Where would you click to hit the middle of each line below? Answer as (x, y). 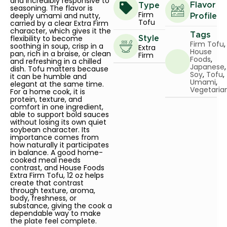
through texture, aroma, (53, 191)
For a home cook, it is (48, 92)
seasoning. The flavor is (51, 8)
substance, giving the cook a (61, 206)
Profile (203, 16)
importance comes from (54, 138)
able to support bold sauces (60, 115)
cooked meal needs (45, 160)
